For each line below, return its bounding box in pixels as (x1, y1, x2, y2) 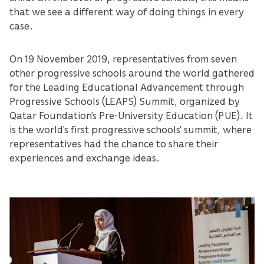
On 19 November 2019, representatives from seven (9, 51, 237, 65)
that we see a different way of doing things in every (9, 4, 244, 18)
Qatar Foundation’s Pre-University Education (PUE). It (9, 108, 253, 121)
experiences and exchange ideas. (9, 150, 160, 164)
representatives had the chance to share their (9, 136, 218, 150)
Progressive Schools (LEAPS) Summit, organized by (9, 94, 240, 107)
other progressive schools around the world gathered (9, 65, 255, 79)
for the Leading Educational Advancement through (9, 80, 244, 93)
